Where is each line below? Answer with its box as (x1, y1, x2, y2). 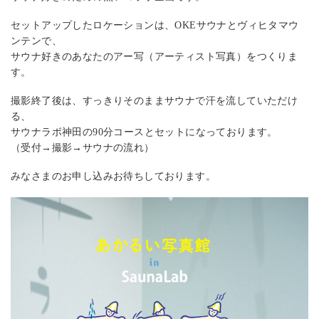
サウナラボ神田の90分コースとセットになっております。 (11, 126, 278, 137)
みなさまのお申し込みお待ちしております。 (11, 171, 216, 182)
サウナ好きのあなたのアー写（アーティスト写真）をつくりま (11, 51, 298, 62)
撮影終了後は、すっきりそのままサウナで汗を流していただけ (11, 95, 298, 106)
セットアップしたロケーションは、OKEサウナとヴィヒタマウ (11, 19, 299, 31)
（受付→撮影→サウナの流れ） (11, 142, 155, 153)
